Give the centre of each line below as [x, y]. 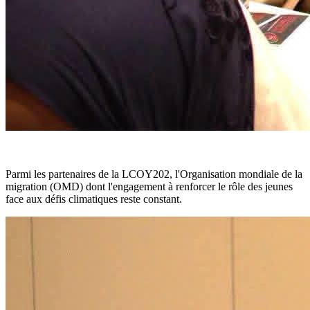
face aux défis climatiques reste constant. [94, 199]
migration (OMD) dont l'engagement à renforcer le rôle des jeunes [149, 186]
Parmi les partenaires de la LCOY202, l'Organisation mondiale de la [154, 174]
